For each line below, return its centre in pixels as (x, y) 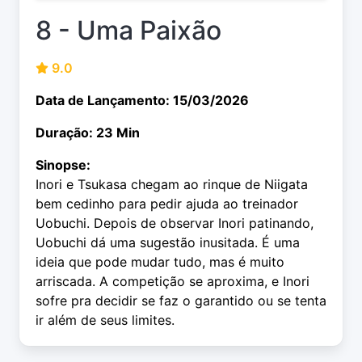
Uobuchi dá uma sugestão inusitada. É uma (168, 243)
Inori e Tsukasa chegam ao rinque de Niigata (172, 185)
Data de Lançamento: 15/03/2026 (142, 101)
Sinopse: (63, 165)
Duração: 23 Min (88, 133)
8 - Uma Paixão (128, 31)
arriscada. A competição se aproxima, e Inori (173, 282)
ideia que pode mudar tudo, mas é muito (160, 262)
